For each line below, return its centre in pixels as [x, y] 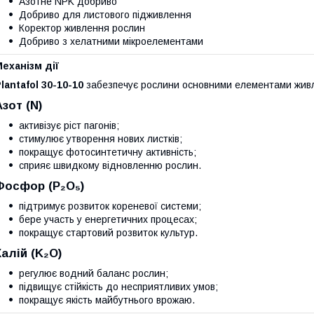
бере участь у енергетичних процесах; [108, 220]
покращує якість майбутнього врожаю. [107, 300]
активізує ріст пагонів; [69, 126]
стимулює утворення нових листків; [101, 139]
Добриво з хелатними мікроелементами [111, 42]
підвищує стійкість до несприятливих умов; [118, 287]
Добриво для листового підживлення [105, 15]
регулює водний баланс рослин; [94, 274]
